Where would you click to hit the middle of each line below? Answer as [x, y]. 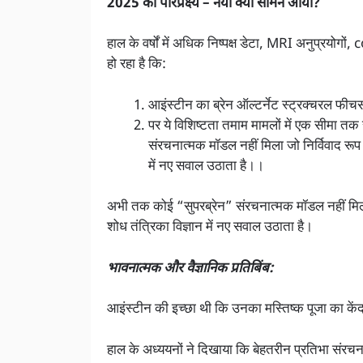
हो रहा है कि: [137, 65]
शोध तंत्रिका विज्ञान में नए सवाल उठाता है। [210, 228]
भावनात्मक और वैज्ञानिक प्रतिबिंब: [190, 269]
